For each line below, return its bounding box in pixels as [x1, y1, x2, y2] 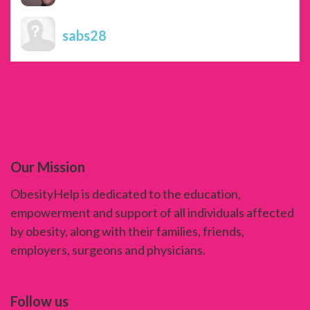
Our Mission [10, 158, 85, 175]
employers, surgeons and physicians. [10, 241, 206, 257]
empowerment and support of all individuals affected [10, 204, 294, 220]
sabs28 [62, 26, 107, 44]
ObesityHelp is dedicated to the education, [10, 185, 241, 201]
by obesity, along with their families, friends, [10, 223, 244, 239]
